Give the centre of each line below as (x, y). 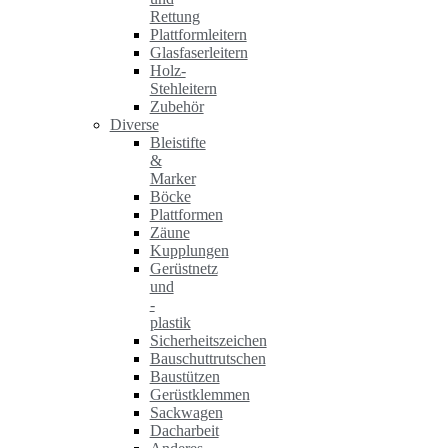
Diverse (134, 125)
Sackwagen (186, 413)
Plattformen (186, 215)
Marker (172, 179)
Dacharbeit (184, 431)
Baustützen (184, 377)
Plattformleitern (198, 35)
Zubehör (176, 107)
